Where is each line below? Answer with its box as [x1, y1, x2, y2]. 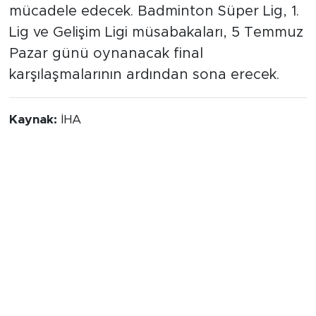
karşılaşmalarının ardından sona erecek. [8, 67, 279, 82]
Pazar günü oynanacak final [8, 46, 203, 61]
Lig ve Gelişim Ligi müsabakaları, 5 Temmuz [8, 25, 303, 39]
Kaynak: [8, 113, 61, 126]
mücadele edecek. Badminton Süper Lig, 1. [8, 4, 299, 18]
